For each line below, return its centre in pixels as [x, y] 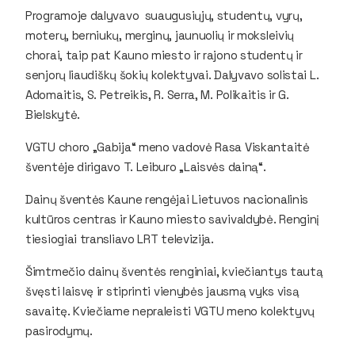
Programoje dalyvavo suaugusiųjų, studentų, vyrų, [164, 15]
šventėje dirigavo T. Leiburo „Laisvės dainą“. [146, 166]
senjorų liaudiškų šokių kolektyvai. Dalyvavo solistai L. [172, 74]
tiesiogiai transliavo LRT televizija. [120, 239]
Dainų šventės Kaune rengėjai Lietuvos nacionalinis [167, 199]
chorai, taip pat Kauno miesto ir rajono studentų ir [164, 55]
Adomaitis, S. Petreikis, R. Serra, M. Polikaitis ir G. [157, 94]
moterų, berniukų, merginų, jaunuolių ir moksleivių [160, 35]
